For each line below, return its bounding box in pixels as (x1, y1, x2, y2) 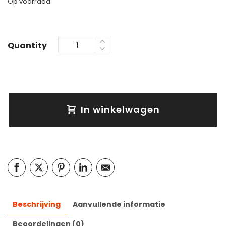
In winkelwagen (80, 103, 160, 116)
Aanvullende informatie (73, 199, 165, 209)
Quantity (8, 40, 47, 51)
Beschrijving (13, 199, 61, 209)
